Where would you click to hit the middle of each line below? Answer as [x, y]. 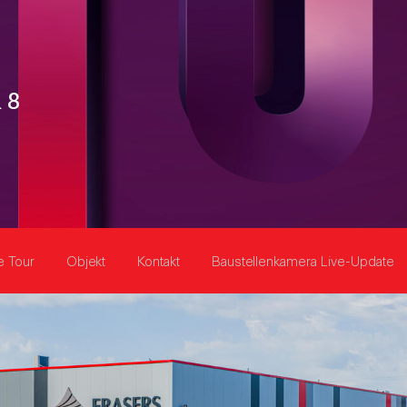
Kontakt [159, 260]
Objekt [86, 260]
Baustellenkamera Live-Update [303, 260]
